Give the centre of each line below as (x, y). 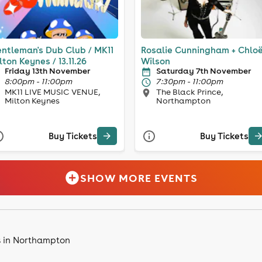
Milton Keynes (32, 100)
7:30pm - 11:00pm (190, 81)
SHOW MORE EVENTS (139, 178)
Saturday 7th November (204, 70)
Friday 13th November (47, 70)
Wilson (156, 61)
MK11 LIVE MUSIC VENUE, (52, 92)
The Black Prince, (189, 92)
